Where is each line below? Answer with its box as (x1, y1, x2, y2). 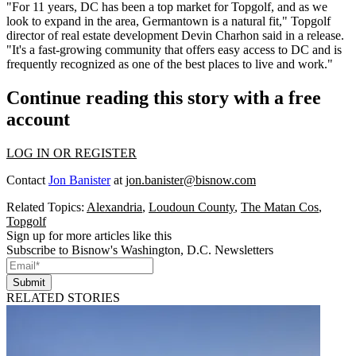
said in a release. (259, 29, 344, 43)
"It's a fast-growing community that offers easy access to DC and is (6, 43, 342, 57)
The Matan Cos (241, 199, 319, 214)
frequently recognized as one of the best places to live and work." (6, 57, 333, 72)
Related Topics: (6, 199, 87, 214)
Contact (6, 172, 48, 187)
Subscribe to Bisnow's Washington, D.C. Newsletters (6, 242, 273, 257)
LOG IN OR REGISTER (6, 145, 137, 160)
